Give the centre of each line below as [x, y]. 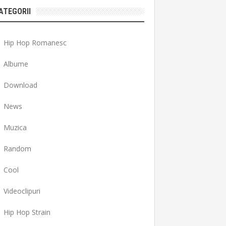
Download [20, 85]
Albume [16, 64]
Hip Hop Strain [27, 212]
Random [17, 149]
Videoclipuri [22, 191]
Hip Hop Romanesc [35, 43]
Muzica [15, 127]
